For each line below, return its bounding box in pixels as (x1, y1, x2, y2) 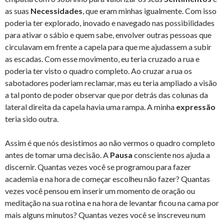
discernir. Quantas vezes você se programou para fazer (5, 162, 191, 172)
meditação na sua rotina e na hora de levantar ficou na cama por (5, 198, 219, 208)
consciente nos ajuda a (132, 150, 210, 160)
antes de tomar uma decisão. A (5, 150, 110, 160)
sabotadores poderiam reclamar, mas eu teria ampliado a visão (5, 78, 217, 88)
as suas (5, 6, 30, 16)
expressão (176, 102, 215, 112)
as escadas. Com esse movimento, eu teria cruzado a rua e (5, 54, 199, 64)
